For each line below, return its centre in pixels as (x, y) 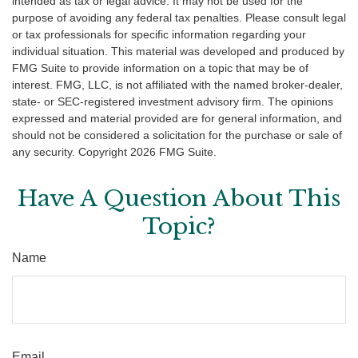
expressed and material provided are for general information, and (177, 119)
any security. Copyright (71, 152)
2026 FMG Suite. (173, 152)
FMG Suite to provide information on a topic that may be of (160, 68)
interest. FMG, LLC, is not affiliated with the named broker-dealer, (177, 85)
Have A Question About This (179, 199)
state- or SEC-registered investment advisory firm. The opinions (173, 102)
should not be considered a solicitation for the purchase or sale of (177, 135)
